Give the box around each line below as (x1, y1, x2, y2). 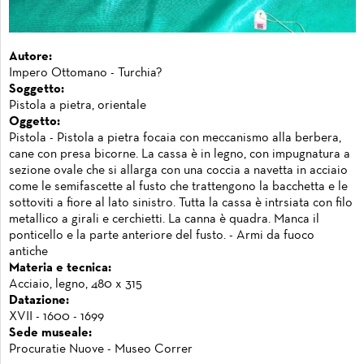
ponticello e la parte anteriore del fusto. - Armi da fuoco (9, 229, 314, 241)
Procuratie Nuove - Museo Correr (9, 343, 193, 355)
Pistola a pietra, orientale (9, 99, 146, 111)
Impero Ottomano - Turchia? (9, 67, 162, 79)
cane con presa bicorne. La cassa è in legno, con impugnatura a (9, 148, 350, 160)
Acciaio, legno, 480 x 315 (9, 278, 142, 290)
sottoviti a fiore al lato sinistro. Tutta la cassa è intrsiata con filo (9, 197, 353, 209)
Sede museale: (9, 327, 92, 339)
